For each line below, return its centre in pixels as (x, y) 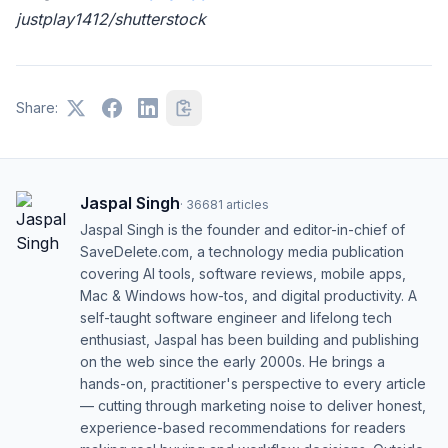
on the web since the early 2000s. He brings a (232, 361)
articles (247, 204)
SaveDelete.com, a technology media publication (242, 251)
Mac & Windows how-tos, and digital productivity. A (248, 295)
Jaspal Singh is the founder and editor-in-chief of (242, 229)
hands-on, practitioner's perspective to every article (253, 383)
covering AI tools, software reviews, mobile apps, (243, 273)
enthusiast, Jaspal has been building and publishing (249, 339)
